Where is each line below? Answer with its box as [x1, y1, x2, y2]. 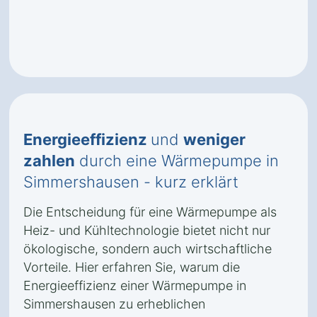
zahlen [23, 151, 75, 170]
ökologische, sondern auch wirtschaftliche [23, 241, 272, 256]
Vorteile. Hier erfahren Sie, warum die [23, 260, 240, 275]
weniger [183, 130, 246, 149]
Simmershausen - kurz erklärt [23, 173, 238, 191]
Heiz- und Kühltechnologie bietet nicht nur [23, 223, 270, 238]
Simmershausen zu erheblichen [23, 296, 205, 311]
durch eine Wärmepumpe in [75, 151, 279, 170]
